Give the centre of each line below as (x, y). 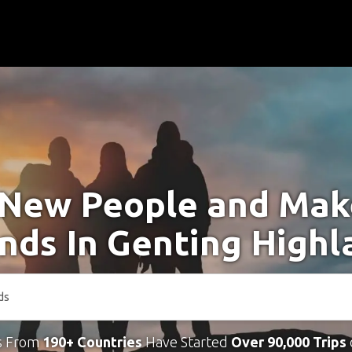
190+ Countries (92, 342)
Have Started (186, 342)
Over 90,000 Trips (288, 342)
